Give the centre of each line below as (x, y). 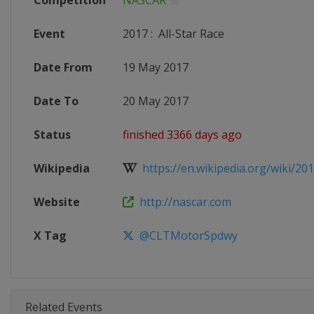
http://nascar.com (183, 202)
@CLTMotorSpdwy (186, 235)
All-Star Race (190, 34)
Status (52, 135)
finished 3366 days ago (182, 135)
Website (57, 202)
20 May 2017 (156, 101)
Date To (56, 101)
